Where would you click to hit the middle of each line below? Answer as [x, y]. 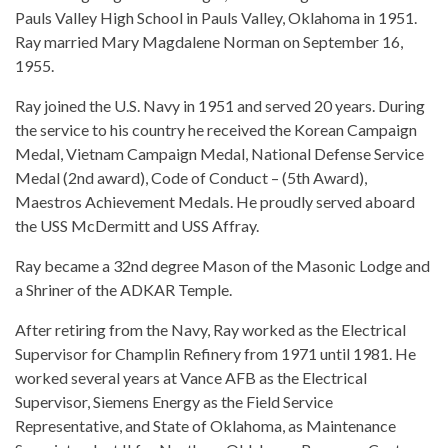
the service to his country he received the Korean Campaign [216, 129]
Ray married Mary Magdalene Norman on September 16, [209, 41]
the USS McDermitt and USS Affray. [137, 225]
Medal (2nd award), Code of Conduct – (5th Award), [191, 177]
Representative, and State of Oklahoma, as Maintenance [205, 425]
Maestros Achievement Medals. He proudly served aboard [215, 201]
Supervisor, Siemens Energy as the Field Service [174, 401]
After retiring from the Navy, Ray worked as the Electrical [210, 329]
